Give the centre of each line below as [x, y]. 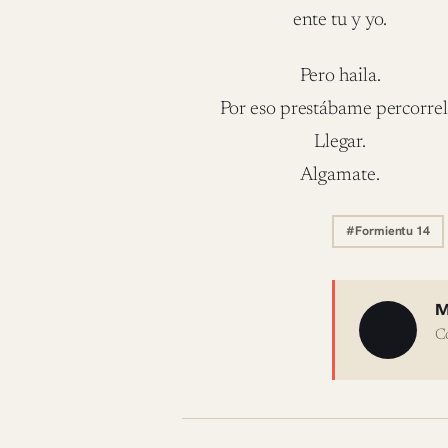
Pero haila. [340, 76]
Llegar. [340, 142]
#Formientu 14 [388, 231]
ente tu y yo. [340, 20]
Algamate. [340, 175]
